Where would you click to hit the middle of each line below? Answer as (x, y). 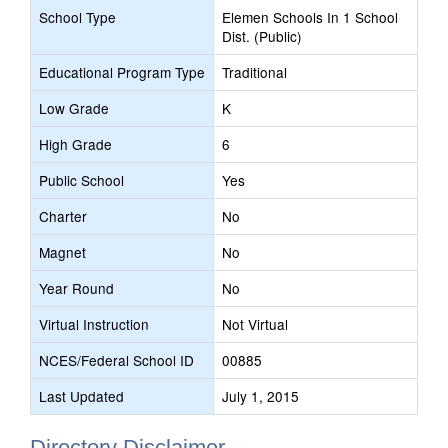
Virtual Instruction (94, 324)
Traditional (254, 72)
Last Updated (81, 396)
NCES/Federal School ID (116, 360)
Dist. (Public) (262, 36)
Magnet (62, 252)
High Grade (75, 144)
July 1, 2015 (260, 396)
